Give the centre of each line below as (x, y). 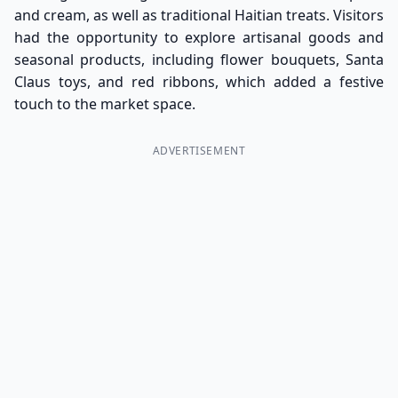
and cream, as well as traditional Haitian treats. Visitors (199, 15)
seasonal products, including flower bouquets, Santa (199, 59)
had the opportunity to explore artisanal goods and (199, 37)
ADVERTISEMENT (199, 150)
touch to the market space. (105, 103)
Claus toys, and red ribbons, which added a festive (199, 81)
